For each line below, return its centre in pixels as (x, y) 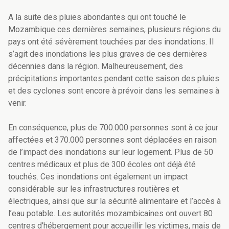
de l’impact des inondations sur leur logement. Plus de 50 (111, 152)
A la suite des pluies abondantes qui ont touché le (97, 17)
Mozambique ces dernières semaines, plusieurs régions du (114, 30)
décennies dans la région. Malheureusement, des (96, 66)
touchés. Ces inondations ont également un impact (98, 177)
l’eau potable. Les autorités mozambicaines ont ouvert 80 (110, 214)
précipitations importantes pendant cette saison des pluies (114, 79)
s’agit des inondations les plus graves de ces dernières (108, 54)
